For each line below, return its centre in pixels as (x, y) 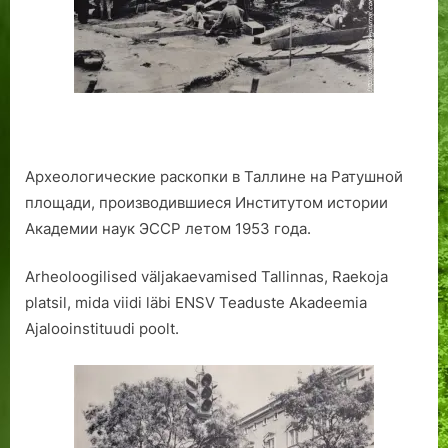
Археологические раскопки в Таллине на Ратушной (214, 176)
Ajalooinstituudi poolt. (102, 329)
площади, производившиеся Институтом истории (206, 202)
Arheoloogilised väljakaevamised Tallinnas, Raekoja (206, 277)
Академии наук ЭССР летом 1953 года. (168, 228)
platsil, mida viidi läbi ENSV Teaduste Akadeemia (196, 303)
